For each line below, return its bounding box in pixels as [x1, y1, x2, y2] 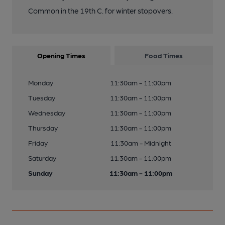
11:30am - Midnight [110, 139, 171, 147]
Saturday [28, 154, 56, 162]
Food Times [145, 51, 183, 60]
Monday [28, 78, 53, 87]
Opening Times [37, 51, 85, 60]
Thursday [28, 124, 58, 132]
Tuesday [28, 93, 55, 102]
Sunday [28, 169, 53, 177]
